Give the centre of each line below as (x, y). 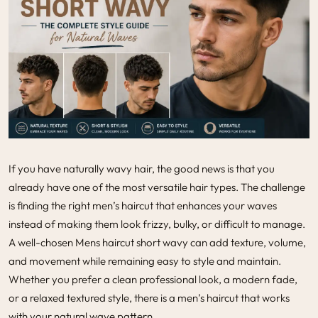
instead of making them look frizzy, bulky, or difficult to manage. (157, 224)
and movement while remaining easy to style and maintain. (145, 261)
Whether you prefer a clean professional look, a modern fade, (153, 279)
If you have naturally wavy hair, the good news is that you (142, 168)
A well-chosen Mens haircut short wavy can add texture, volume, (157, 242)
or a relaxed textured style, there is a (93, 297)
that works (264, 297)
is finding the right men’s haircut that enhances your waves (143, 205)
